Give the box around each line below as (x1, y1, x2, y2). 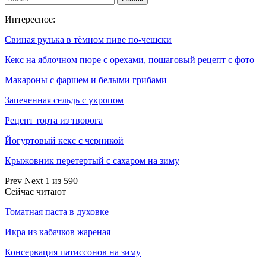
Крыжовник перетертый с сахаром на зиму (5, 156, 179, 166)
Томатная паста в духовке (5, 207, 109, 217)
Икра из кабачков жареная (5, 227, 110, 237)
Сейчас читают (5, 186, 66, 197)
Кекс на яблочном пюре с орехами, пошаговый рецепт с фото (5, 55, 254, 65)
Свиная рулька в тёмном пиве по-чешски (5, 34, 172, 45)
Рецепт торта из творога (5, 115, 103, 126)
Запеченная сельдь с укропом (5, 95, 123, 106)
